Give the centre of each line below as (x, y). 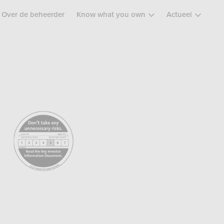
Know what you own (111, 15)
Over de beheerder (33, 15)
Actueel (179, 15)
